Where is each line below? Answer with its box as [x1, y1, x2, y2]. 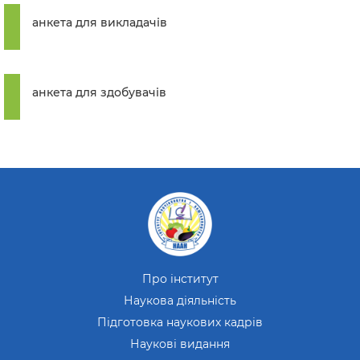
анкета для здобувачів [32, 85, 166, 100]
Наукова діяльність [124, 293, 236, 308]
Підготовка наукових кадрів [97, 315, 263, 329]
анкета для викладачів [32, 15, 167, 30]
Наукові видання [130, 337, 230, 351]
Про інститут [141, 272, 219, 286]
